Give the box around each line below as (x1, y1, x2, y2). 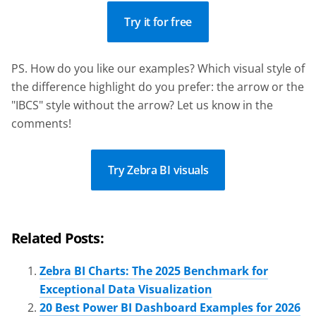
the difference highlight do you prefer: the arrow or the (11, 78, 304, 95)
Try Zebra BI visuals (107, 162, 209, 178)
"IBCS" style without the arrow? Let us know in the (11, 97, 273, 113)
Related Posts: (11, 228, 104, 248)
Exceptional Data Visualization (39, 281, 212, 297)
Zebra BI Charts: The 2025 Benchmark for (39, 262, 268, 279)
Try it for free (123, 13, 193, 30)
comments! (11, 115, 71, 131)
